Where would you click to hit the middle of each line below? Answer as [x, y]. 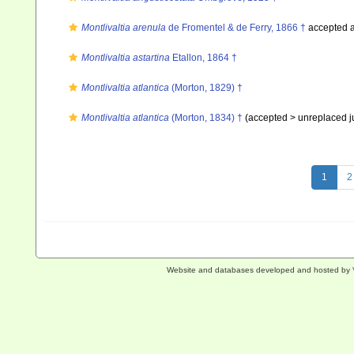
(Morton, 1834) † [206, 118]
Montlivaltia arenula [124, 28]
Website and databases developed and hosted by [259, 270]
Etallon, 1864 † [203, 58]
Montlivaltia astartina [126, 58]
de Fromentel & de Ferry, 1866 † [236, 28]
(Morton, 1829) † [206, 88]
